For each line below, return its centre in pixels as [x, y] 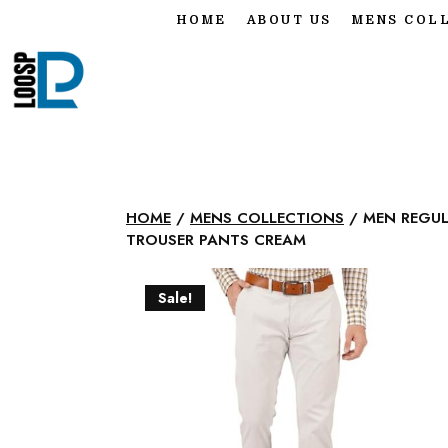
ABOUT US [289, 20]
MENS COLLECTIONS [267, 218]
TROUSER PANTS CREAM [216, 240]
